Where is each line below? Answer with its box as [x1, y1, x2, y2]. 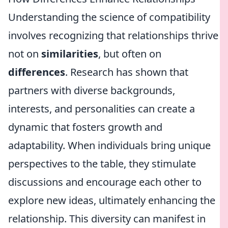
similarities [41, 47, 98, 61]
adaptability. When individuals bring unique [8, 138, 211, 152]
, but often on [98, 47, 161, 61]
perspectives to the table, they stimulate [8, 157, 196, 170]
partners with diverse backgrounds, [8, 83, 175, 97]
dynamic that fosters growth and [8, 120, 162, 134]
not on [8, 47, 41, 61]
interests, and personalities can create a [8, 102, 195, 116]
